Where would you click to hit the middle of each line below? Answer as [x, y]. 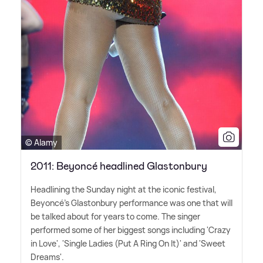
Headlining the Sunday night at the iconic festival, [124, 190]
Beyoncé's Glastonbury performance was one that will [131, 203]
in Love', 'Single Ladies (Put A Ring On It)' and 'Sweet [128, 244]
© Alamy [41, 143]
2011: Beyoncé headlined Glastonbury [119, 166]
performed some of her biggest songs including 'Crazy [131, 230]
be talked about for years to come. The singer [115, 217]
